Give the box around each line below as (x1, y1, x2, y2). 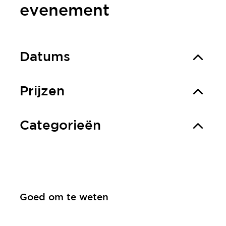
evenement (19, 4, 109, 19)
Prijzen (19, 85, 65, 97)
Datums (19, 51, 70, 63)
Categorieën (19, 120, 101, 132)
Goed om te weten (19, 193, 108, 202)
